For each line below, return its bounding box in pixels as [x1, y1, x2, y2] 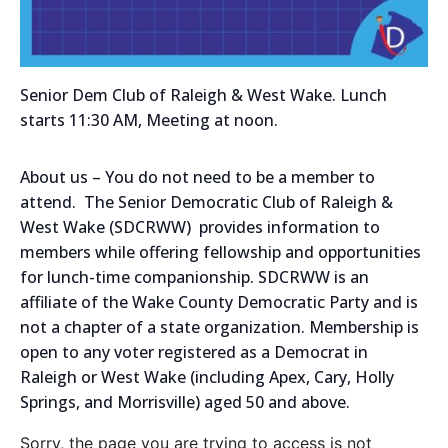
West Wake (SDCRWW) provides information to [20, 215, 380, 238]
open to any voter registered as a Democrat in [20, 340, 368, 363]
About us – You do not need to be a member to [20, 165, 375, 188]
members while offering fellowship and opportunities [20, 240, 421, 263]
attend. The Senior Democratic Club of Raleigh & [20, 190, 393, 213]
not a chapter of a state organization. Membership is [20, 315, 419, 338]
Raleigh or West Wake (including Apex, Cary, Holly [20, 365, 394, 388]
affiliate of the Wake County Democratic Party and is [20, 290, 418, 313]
